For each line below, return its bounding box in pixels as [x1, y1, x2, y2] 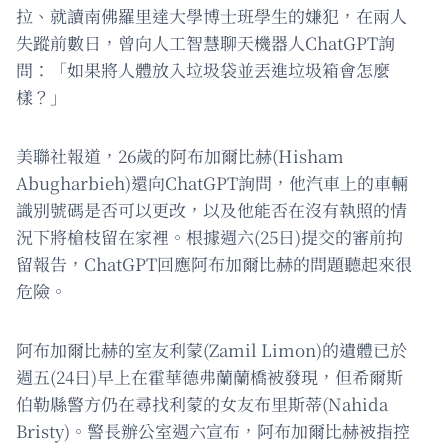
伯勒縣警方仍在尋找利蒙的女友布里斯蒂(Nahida [16, 391, 388, 417]
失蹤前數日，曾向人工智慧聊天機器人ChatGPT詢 [16, 30, 395, 56]
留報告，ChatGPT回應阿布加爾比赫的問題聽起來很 [16, 251, 412, 277]
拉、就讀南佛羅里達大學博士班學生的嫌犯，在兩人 [16, 3, 407, 29]
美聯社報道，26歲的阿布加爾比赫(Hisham [16, 143, 344, 169]
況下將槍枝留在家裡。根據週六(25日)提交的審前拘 [16, 224, 403, 250]
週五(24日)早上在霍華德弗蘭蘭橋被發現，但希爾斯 [16, 364, 403, 390]
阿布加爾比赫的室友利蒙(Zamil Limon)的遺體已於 [16, 337, 407, 363]
